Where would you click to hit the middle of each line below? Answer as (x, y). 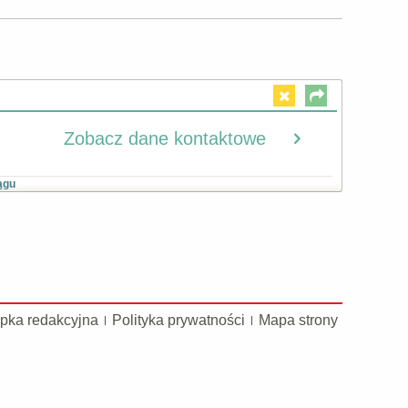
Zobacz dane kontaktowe (165, 138)
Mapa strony (298, 320)
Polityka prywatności (178, 320)
